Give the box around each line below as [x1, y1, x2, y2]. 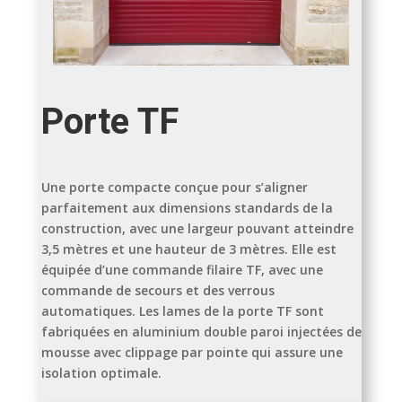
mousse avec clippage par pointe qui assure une [40, 343, 343, 361]
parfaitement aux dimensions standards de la [40, 198, 333, 216]
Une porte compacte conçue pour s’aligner [40, 178, 308, 196]
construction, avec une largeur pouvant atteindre [40, 219, 354, 237]
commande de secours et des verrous [40, 281, 275, 299]
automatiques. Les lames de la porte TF [40, 301, 295, 319]
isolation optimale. [40, 363, 162, 381]
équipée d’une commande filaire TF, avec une [40, 260, 323, 278]
